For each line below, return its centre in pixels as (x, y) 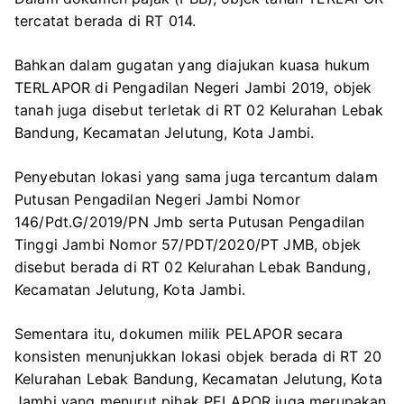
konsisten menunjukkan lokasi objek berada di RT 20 (198, 356)
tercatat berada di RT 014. (106, 20)
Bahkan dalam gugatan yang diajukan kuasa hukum (193, 64)
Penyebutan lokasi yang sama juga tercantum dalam (196, 176)
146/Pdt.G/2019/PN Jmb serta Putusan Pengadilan (190, 221)
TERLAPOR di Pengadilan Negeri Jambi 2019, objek (193, 87)
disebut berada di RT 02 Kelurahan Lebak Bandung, (193, 266)
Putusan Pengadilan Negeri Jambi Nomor (157, 199)
